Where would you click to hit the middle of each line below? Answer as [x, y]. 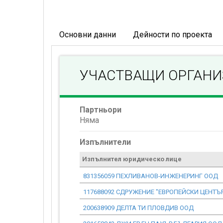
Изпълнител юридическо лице [132, 159]
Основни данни [88, 35]
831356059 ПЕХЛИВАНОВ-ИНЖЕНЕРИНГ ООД [151, 176]
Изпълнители [105, 142]
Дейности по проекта [172, 35]
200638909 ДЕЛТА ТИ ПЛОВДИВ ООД [138, 208]
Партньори [101, 110]
